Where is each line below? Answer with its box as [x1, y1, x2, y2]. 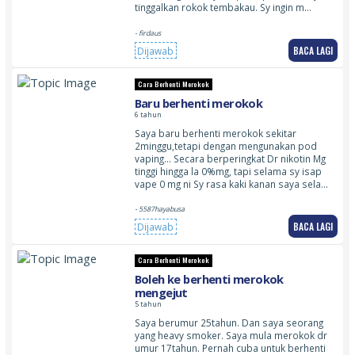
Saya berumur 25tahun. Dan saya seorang [134, 316, 323, 330]
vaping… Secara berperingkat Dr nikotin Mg [134, 151, 326, 165]
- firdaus [134, 29, 161, 38]
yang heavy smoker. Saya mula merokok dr [134, 329, 327, 342]
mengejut [134, 284, 188, 301]
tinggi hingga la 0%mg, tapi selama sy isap [134, 164, 322, 177]
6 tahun [134, 109, 162, 120]
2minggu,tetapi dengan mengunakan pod [134, 139, 317, 152]
